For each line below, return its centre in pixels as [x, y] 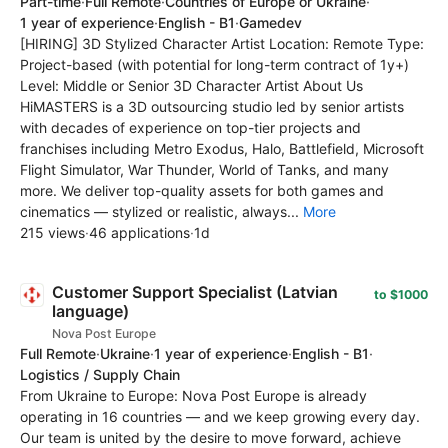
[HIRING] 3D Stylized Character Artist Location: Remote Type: [222, 43]
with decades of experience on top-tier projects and [190, 127]
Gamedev [270, 22]
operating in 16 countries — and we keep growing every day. [220, 416]
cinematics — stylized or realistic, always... [161, 211]
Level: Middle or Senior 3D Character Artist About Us [191, 85]
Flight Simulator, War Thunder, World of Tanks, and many [204, 169]
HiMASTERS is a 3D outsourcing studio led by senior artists [212, 106]
